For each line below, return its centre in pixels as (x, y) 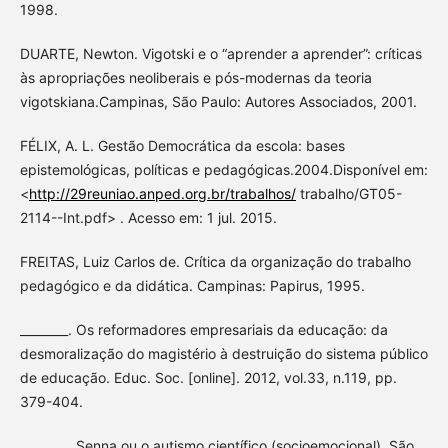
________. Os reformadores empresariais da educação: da (203, 330)
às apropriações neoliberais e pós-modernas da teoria (195, 78)
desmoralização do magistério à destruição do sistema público (223, 354)
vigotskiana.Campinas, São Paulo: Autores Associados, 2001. (218, 102)
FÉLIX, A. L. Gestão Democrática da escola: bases (182, 146)
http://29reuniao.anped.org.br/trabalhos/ (162, 194)
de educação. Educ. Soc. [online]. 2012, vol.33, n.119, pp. (208, 378)
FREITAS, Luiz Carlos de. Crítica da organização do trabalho (215, 262)
